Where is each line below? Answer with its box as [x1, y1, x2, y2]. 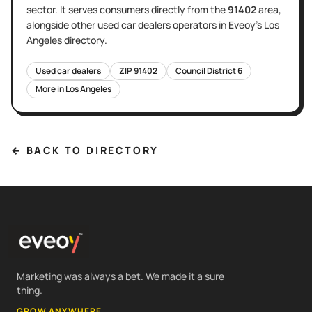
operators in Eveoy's [171, 17, 264, 31]
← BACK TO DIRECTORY [11, 143, 159, 157]
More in [36, 82, 65, 95]
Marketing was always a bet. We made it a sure [17, 269, 224, 283]
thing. [17, 283, 42, 297]
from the [185, 2, 228, 16]
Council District [175, 64, 237, 77]
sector [26, 2, 55, 16]
